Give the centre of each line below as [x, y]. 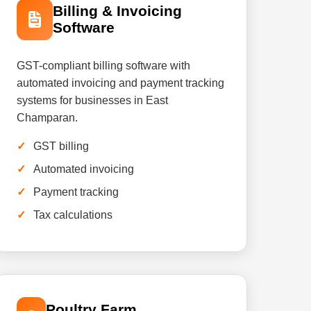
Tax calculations [73, 215]
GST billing [61, 146]
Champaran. [47, 118]
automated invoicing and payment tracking [120, 83]
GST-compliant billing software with [103, 66]
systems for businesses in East [92, 100]
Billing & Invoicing [118, 11]
